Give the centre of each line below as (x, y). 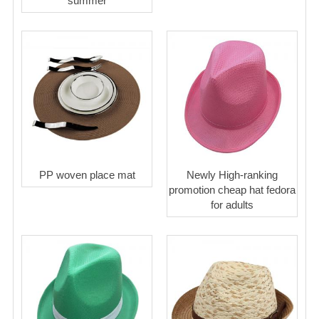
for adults (232, 204)
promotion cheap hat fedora (232, 189)
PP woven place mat (87, 174)
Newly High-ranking (232, 174)
